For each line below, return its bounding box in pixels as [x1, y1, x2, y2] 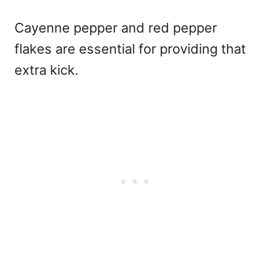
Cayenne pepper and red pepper [14, 19, 217, 36]
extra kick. [14, 61, 78, 78]
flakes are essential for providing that [14, 40, 246, 57]
